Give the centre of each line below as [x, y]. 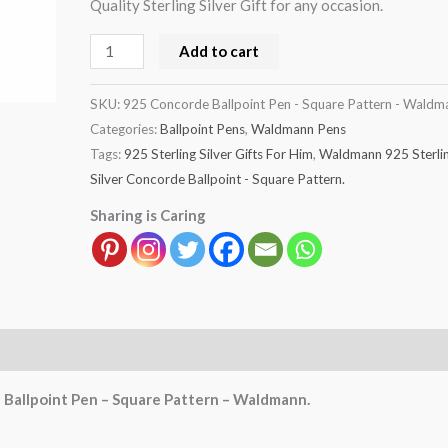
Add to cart [219, 50]
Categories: [125, 128]
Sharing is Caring [148, 215]
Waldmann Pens [299, 128]
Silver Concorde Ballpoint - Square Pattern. [218, 178]
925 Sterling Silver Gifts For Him [219, 153]
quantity [117, 22]
